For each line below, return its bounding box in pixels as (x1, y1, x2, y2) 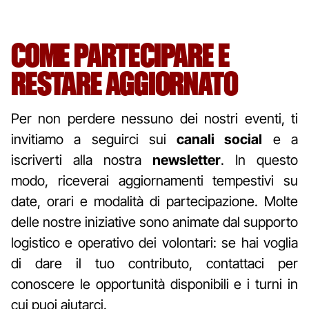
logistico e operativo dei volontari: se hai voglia (11, 234, 298, 251)
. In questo (221, 151, 298, 168)
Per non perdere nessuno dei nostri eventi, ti (11, 110, 298, 127)
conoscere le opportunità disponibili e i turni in (11, 275, 298, 292)
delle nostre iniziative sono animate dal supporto (11, 213, 298, 230)
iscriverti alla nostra (11, 151, 152, 168)
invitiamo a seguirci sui (11, 130, 177, 148)
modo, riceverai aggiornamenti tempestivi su (11, 172, 298, 189)
